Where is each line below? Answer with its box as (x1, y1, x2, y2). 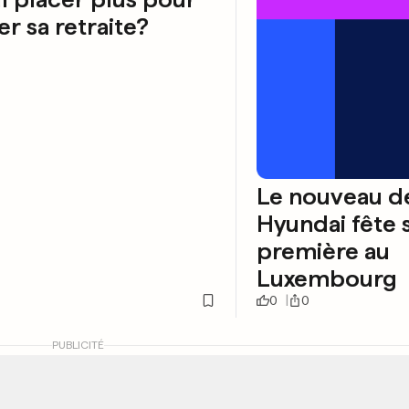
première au (257, 236, 391, 266)
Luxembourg (257, 264, 397, 293)
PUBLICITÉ (51, 339, 104, 352)
